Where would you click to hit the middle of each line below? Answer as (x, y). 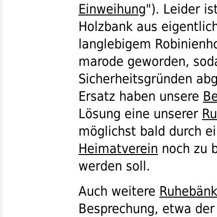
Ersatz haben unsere (141, 96)
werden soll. (114, 166)
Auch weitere (119, 191)
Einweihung (112, 9)
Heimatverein (118, 148)
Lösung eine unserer (140, 113)
